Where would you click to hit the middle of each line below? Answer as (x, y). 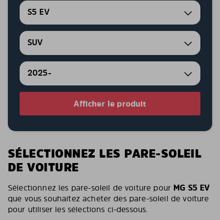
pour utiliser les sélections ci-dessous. (78, 209)
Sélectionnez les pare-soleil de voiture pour (91, 188)
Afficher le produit (110, 104)
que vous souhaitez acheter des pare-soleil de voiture (109, 198)
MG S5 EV (192, 188)
